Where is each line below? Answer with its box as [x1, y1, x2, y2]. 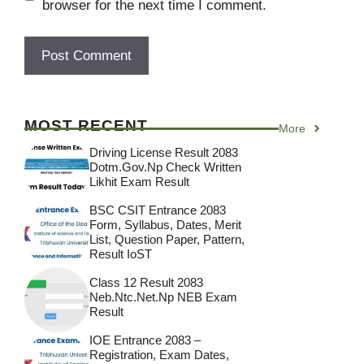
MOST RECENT [24, 116, 148, 134]
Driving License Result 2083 [89, 145, 238, 160]
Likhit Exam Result [89, 175, 189, 189]
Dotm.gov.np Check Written [89, 160, 241, 175]
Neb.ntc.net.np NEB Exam [89, 290, 237, 305]
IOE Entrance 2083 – [89, 333, 201, 348]
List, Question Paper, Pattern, [89, 232, 245, 247]
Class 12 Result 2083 [89, 275, 203, 290]
